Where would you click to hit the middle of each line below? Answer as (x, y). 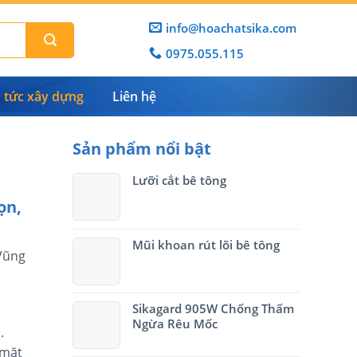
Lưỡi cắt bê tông (179, 180)
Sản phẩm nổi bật (142, 149)
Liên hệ (135, 96)
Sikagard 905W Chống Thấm (213, 308)
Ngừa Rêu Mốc (175, 324)
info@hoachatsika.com (231, 27)
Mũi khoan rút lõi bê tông (206, 245)
